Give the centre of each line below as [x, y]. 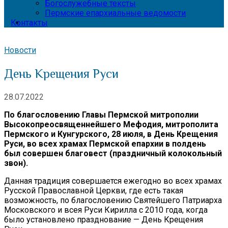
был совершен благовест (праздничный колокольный [113, 153]
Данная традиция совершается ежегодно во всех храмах [113, 181]
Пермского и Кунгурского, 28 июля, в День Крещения [111, 134]
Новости [20, 50]
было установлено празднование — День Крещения [104, 219]
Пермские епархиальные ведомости [115, 13]
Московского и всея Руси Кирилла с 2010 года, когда [106, 210]
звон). [16, 163]
